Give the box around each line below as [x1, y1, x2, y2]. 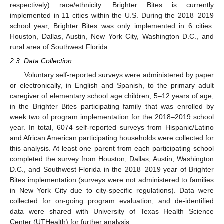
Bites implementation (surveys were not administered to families [10, 176, 214, 184]
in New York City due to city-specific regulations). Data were [10, 186, 214, 195]
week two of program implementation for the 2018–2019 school [10, 113, 214, 121]
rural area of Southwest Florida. [10, 42, 110, 51]
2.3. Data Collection [10, 57, 72, 65]
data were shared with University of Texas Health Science [10, 207, 214, 216]
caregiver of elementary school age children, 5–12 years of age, [10, 92, 214, 100]
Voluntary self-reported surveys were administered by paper [24, 71, 214, 79]
